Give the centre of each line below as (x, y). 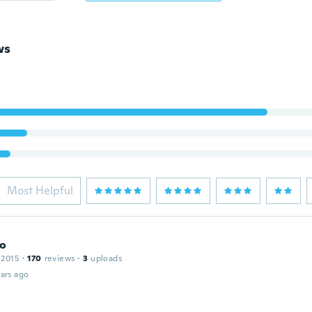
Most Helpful (40, 190)
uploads (106, 258)
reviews (60, 258)
